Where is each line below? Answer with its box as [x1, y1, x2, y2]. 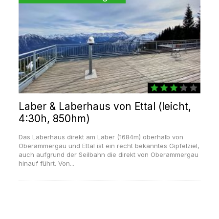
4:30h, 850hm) [18, 112, 90, 125]
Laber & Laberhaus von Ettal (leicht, [18, 100, 191, 113]
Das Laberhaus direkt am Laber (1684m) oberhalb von [18, 133, 183, 141]
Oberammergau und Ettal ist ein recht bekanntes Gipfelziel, [18, 142, 199, 150]
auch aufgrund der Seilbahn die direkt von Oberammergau [18, 151, 198, 159]
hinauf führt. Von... [18, 159, 74, 168]
